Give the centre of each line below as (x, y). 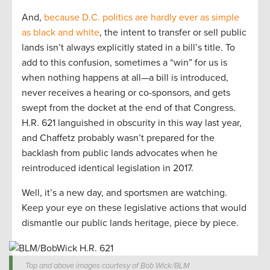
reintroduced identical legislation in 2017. (108, 168)
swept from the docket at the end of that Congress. (129, 108)
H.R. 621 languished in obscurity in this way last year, (132, 123)
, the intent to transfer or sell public (173, 33)
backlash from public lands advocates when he (120, 153)
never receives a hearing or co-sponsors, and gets (126, 93)
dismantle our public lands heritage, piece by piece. (130, 223)
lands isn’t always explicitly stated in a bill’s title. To (128, 48)
